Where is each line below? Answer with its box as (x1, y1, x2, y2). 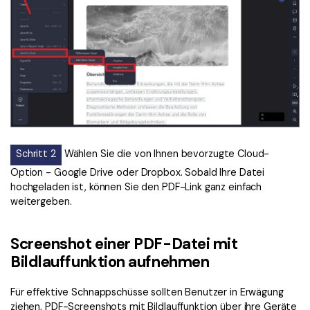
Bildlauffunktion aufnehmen (10, 252, 210, 273)
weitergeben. (10, 195, 72, 208)
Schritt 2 (16, 147, 56, 161)
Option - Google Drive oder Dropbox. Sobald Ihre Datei (10, 166, 265, 179)
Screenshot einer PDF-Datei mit (10, 234, 238, 255)
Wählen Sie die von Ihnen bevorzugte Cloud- (61, 147, 270, 161)
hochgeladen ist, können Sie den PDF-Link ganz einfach (10, 181, 262, 194)
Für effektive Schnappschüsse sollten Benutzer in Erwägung (10, 285, 284, 298)
